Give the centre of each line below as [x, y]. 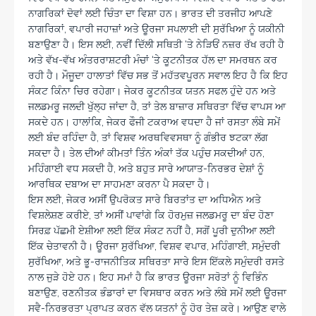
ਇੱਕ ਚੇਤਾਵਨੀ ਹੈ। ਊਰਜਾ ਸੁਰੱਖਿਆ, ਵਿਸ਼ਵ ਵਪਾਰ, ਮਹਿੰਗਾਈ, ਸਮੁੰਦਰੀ [154, 247]
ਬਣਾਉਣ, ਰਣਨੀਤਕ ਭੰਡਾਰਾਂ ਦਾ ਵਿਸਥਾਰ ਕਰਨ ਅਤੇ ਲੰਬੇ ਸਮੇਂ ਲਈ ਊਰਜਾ [157, 293]
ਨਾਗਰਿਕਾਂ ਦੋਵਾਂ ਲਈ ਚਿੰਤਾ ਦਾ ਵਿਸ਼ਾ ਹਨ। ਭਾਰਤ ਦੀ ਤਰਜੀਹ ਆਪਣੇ [150, 14]
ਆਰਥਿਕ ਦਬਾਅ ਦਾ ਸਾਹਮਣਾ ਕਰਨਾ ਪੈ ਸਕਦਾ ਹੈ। [119, 184]
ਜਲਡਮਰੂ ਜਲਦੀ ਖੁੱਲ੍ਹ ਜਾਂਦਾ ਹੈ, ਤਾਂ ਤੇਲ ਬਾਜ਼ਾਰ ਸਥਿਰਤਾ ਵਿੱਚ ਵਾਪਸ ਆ [157, 107]
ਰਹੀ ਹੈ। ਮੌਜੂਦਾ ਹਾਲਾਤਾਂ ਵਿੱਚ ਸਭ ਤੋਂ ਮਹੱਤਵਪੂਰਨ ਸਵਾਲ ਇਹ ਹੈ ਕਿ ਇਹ [158, 76]
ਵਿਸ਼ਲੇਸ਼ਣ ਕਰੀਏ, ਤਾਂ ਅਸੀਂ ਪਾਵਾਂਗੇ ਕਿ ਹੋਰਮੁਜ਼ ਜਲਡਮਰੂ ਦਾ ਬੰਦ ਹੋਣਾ [151, 215]
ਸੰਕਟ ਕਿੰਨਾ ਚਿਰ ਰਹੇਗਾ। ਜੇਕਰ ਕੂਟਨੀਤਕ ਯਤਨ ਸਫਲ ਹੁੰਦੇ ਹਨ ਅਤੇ [152, 91]
